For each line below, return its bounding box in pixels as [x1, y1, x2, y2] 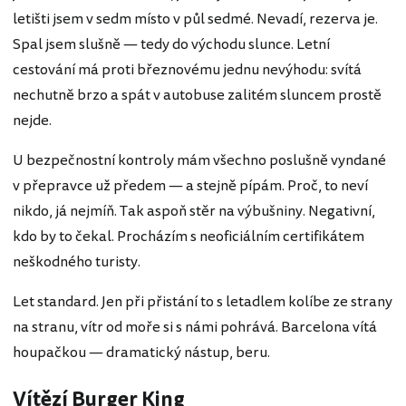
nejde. [13, 110, 52, 132]
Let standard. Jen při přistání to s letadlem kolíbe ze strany [13, 291, 392, 314]
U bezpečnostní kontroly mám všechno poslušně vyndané [13, 150, 386, 172]
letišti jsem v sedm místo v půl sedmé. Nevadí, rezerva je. [13, 8, 378, 31]
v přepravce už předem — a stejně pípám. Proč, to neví [13, 175, 368, 198]
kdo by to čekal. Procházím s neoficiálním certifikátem [13, 226, 364, 248]
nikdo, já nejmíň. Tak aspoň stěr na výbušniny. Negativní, [13, 200, 375, 223]
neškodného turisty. [13, 251, 140, 274]
